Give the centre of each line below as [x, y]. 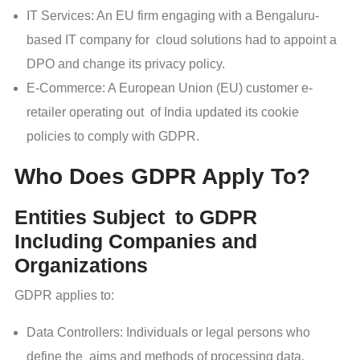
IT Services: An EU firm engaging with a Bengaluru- [173, 16]
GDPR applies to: [64, 295]
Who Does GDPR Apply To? [162, 177]
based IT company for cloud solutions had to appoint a [182, 40]
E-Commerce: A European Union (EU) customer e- [170, 88]
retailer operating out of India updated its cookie [163, 112]
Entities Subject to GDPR [136, 217]
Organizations [81, 265]
